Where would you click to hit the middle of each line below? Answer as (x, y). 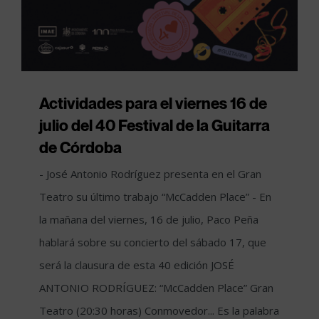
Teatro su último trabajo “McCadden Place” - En (155, 196)
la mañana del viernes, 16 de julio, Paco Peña (149, 219)
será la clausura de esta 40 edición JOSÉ (137, 265)
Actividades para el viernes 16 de (153, 103)
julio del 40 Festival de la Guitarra (155, 125)
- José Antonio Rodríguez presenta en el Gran (150, 173)
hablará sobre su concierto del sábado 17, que (153, 242)
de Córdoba (80, 147)
